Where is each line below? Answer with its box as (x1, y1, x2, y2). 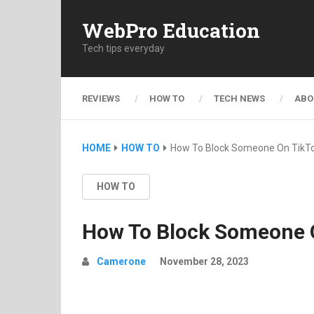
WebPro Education (82, 17, 260, 43)
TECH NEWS (214, 93, 265, 104)
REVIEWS (82, 93, 120, 104)
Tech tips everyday (82, 42, 165, 54)
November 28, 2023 (160, 256, 249, 267)
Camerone (97, 256, 146, 267)
